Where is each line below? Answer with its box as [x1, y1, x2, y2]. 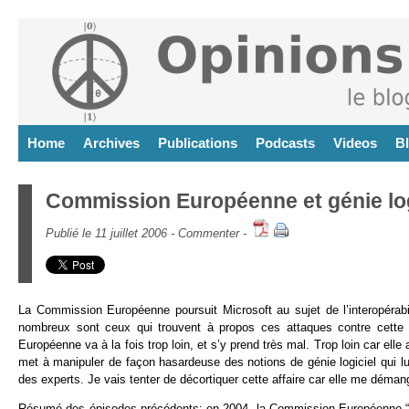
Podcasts [256, 135, 315, 151]
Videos [333, 135, 377, 151]
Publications [158, 135, 237, 151]
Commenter [178, 226, 239, 240]
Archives [83, 135, 140, 151]
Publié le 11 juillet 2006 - [46, 226, 178, 240]
